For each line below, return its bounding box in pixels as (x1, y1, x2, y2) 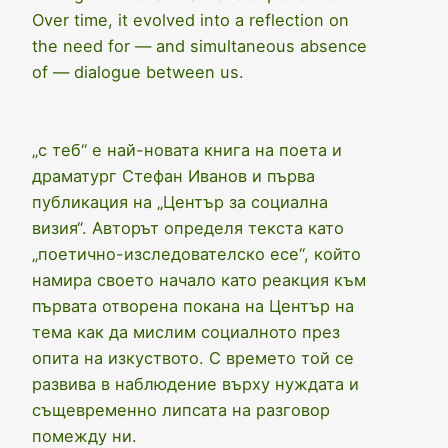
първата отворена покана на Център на (32, 296, 354, 317)
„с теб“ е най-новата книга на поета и (32, 140, 342, 161)
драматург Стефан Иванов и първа (32, 166, 315, 187)
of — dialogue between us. (32, 62, 244, 83)
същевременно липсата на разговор (32, 400, 330, 421)
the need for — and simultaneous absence (32, 36, 367, 57)
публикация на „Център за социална (32, 192, 328, 213)
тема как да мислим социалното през (32, 322, 340, 343)
